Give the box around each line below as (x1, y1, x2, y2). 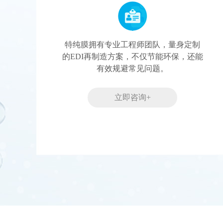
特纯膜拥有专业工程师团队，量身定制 (65, 40, 200, 49)
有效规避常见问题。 (97, 64, 168, 73)
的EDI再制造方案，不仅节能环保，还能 (62, 52, 203, 61)
